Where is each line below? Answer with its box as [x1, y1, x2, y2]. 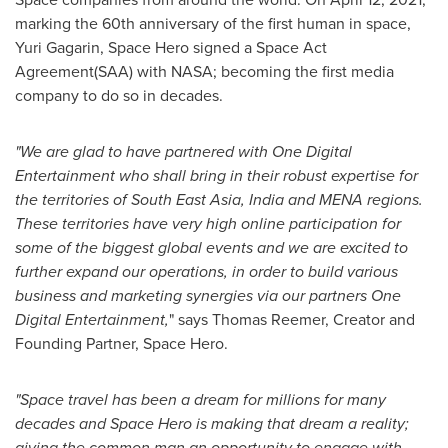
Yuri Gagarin [15, 36, 100, 59]
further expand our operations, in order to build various [15, 260, 398, 283]
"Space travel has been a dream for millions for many [15, 388, 386, 411]
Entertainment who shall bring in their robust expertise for [15, 164, 418, 187]
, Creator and [325, 308, 415, 331]
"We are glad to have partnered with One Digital [15, 140, 352, 163]
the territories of [15, 188, 131, 211]
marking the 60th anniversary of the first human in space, [15, 12, 411, 35]
